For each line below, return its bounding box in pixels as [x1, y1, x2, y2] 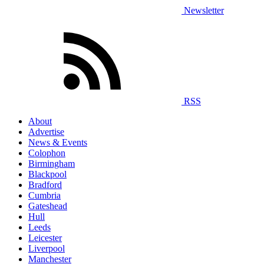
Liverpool [28, 243, 65, 254]
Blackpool [28, 169, 67, 180]
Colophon [28, 148, 65, 159]
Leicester [28, 233, 62, 243]
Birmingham [28, 159, 75, 169]
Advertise [28, 127, 64, 137]
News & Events [28, 137, 87, 148]
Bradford [28, 180, 62, 190]
